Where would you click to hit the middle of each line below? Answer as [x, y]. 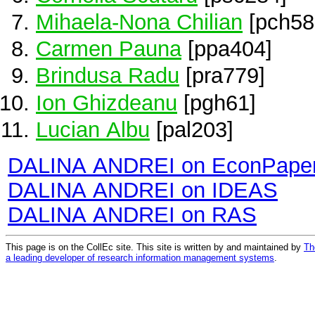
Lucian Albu [93, 129]
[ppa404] [227, 49]
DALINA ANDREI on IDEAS [143, 189]
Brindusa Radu [108, 76]
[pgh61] [217, 102]
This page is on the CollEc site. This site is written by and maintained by [155, 247]
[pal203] [192, 129]
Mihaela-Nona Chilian [139, 22]
